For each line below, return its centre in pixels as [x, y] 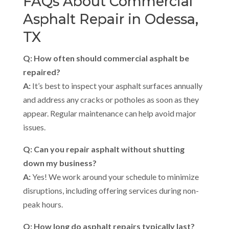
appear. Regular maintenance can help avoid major [109, 113]
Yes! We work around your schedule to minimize [114, 176]
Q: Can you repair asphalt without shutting [104, 149]
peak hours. [43, 204]
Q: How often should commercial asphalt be [106, 58]
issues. [34, 127]
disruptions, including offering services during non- [111, 190]
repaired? [41, 72]
